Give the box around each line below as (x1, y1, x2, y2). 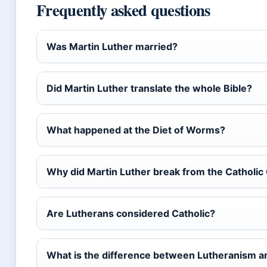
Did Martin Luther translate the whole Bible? (46, 82, 252, 95)
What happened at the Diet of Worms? (46, 124, 225, 136)
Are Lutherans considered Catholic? (46, 207, 215, 220)
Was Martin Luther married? (46, 41, 178, 53)
